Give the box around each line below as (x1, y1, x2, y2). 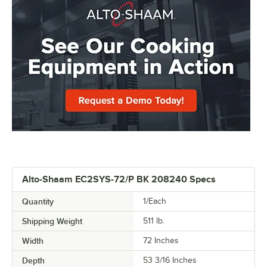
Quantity (22, 197, 54, 207)
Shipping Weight (22, 216, 82, 226)
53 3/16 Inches (143, 256, 197, 265)
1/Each (143, 197, 166, 206)
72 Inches (143, 236, 179, 246)
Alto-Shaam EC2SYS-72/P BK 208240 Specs (22, 174, 216, 185)
